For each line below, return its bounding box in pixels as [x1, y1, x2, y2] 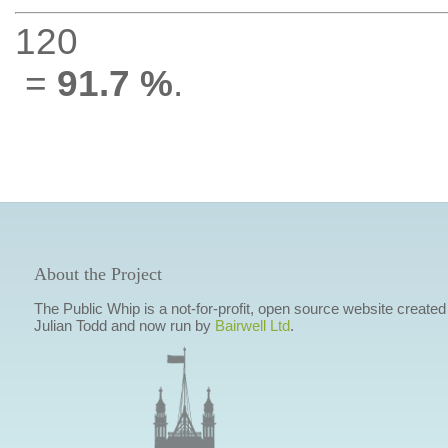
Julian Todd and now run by [33, 317, 215, 334]
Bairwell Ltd [214, 317, 290, 334]
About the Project [33, 264, 162, 284]
